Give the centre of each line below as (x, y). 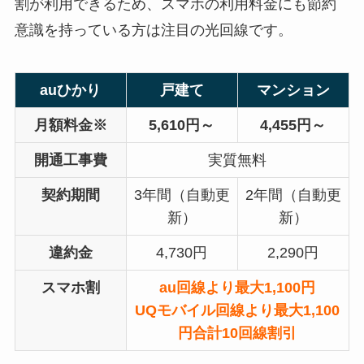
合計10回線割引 (245, 334)
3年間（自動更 (182, 195)
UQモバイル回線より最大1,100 (238, 311)
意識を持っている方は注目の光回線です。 (153, 30)
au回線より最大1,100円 (238, 288)
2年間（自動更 (293, 195)
